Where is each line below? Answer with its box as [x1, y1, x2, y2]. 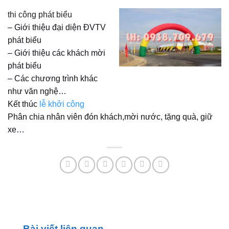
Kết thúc [8, 100, 37, 109]
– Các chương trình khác [8, 74, 98, 83]
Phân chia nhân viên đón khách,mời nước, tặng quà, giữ [8, 112, 213, 122]
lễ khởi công [37, 100, 84, 109]
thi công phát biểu [8, 10, 72, 19]
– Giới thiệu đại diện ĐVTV [8, 23, 106, 32]
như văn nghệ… [8, 87, 66, 96]
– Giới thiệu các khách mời [8, 49, 105, 58]
